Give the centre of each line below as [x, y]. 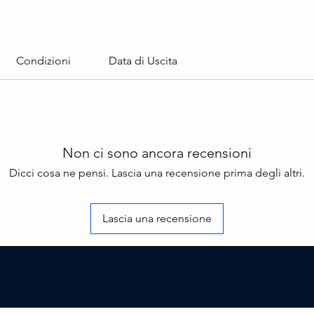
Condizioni [43, 60]
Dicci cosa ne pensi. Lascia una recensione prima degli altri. [157, 172]
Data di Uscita [143, 60]
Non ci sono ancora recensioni [157, 152]
